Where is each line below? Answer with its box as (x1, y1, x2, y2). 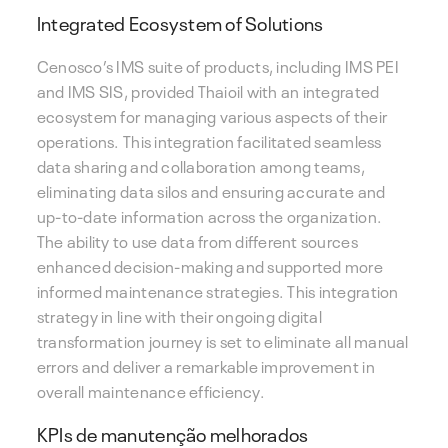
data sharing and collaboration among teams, (36, 152, 366, 177)
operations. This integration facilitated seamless (36, 127, 382, 152)
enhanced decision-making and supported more (36, 252, 384, 277)
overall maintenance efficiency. (36, 377, 265, 402)
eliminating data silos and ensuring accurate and (36, 177, 386, 202)
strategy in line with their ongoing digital (36, 302, 323, 327)
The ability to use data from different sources (36, 227, 358, 252)
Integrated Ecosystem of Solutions (36, 8, 324, 37)
